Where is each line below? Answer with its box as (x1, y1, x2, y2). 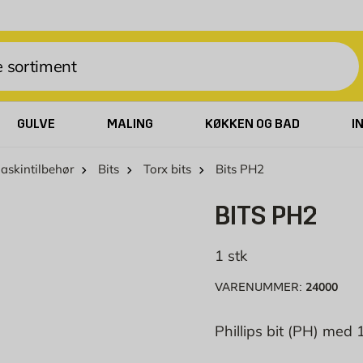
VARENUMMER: (214, 280, 305, 294)
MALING (107, 116, 153, 131)
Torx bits (143, 161, 191, 177)
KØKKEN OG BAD (204, 116, 300, 131)
